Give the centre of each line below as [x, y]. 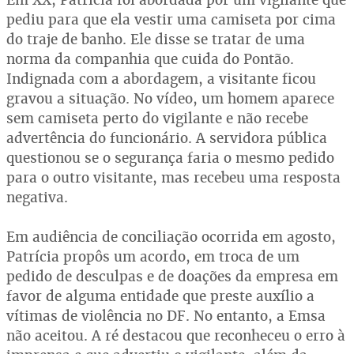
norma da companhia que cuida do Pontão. [150, 58]
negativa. [37, 197]
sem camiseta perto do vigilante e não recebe [157, 118]
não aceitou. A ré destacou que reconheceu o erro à [176, 335]
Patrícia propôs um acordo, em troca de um [153, 256]
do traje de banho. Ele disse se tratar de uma [156, 39]
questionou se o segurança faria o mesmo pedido [170, 157]
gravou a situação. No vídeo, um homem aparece [170, 98]
